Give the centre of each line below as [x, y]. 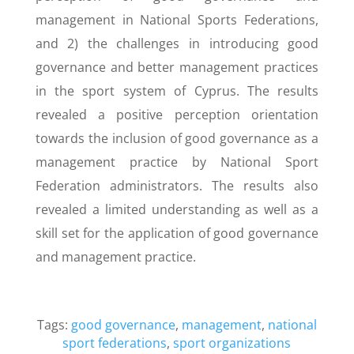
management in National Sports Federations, [177, 20]
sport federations [115, 343]
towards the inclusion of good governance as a [177, 138]
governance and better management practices [177, 67]
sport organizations [232, 343]
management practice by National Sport [177, 162]
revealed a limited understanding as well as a [177, 209]
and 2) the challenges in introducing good [177, 43]
